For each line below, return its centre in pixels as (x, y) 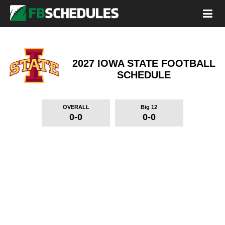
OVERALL (76, 107)
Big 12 (149, 107)
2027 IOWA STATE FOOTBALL (144, 63)
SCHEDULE (144, 75)
